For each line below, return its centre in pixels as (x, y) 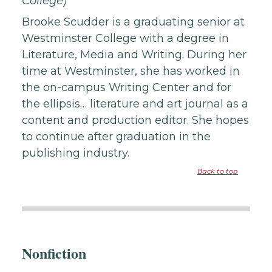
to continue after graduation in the (116, 137)
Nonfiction (54, 253)
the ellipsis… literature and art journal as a (135, 104)
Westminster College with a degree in (125, 38)
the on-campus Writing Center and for (127, 87)
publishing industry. (76, 153)
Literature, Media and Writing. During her (134, 55)
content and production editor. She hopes (135, 120)
